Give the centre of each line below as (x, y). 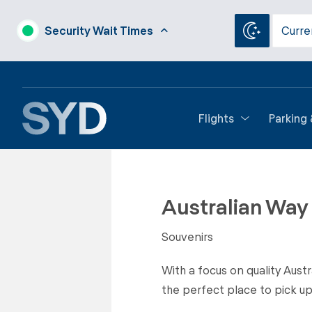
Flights (216, 118)
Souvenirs (187, 236)
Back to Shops (184, 173)
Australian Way (235, 206)
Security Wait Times (99, 30)
